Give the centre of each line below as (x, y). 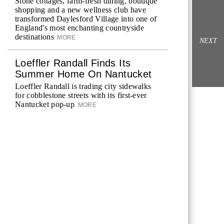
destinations (34, 37)
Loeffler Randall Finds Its (73, 63)
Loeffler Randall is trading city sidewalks (83, 86)
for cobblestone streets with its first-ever (81, 95)
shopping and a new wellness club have (80, 10)
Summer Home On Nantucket (83, 74)
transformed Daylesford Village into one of (86, 19)
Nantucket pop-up (45, 104)
